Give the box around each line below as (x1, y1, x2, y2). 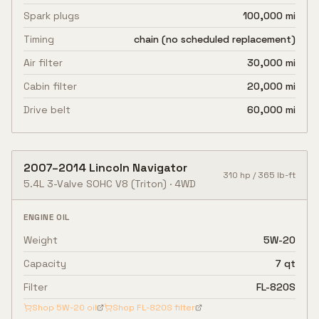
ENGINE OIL (23, 211, 70, 223)
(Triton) (128, 177, 167, 190)
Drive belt (23, 103, 70, 116)
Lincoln (89, 160, 130, 175)
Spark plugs (23, 9, 80, 22)
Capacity (23, 257, 66, 270)
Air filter (23, 56, 63, 69)
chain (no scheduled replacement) (134, 33, 296, 46)
